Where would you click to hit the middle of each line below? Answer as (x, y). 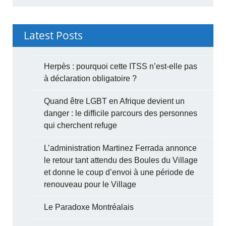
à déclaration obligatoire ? (91, 78)
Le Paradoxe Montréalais (89, 207)
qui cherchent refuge (81, 125)
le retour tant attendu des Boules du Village (121, 160)
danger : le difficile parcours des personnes (121, 113)
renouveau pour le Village (90, 184)
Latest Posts (53, 35)
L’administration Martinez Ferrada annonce (121, 148)
